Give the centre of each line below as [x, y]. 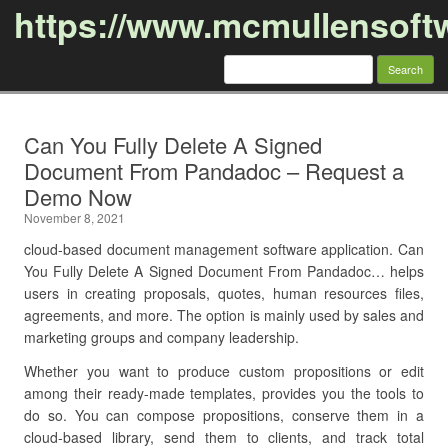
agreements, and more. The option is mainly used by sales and [224, 315]
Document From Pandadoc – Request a [214, 170]
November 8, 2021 [74, 217]
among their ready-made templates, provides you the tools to [224, 393]
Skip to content [271, 115]
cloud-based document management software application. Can [224, 249]
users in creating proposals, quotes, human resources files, [224, 293]
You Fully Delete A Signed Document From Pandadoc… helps [224, 271]
